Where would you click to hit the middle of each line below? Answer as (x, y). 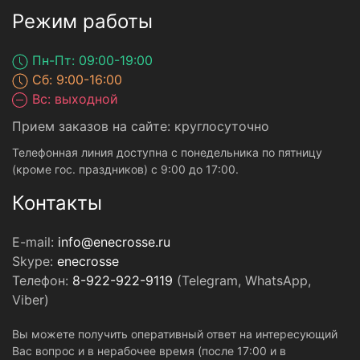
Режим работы (82, 21)
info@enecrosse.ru (114, 242)
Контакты (57, 203)
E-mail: (35, 242)
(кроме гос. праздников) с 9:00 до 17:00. (125, 169)
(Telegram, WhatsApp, (242, 280)
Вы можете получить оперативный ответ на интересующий (175, 334)
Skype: (35, 261)
